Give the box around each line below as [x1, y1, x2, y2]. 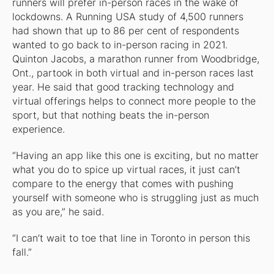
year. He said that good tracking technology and [12, 81, 234, 94]
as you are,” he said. [12, 206, 104, 218]
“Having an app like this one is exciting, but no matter [12, 150, 259, 162]
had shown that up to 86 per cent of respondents [12, 25, 239, 37]
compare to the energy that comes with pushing [12, 178, 234, 190]
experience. [12, 124, 65, 136]
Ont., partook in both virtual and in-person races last [12, 67, 254, 80]
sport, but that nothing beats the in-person [12, 109, 209, 122]
